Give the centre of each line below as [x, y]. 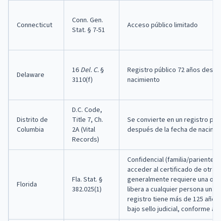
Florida [27, 184]
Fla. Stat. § [87, 179]
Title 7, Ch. [88, 120]
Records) [86, 139]
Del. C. [90, 70]
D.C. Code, [87, 110]
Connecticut [35, 25]
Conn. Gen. [88, 20]
